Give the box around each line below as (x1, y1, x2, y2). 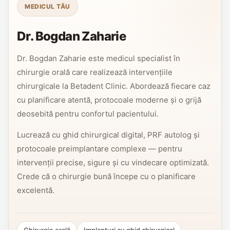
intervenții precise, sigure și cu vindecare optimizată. (17, 157, 209, 167)
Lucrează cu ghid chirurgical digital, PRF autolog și (17, 129, 200, 140)
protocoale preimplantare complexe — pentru (17, 143, 182, 154)
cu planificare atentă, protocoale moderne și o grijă (17, 94, 201, 105)
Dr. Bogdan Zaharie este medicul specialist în (17, 53, 180, 63)
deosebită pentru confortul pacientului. (17, 108, 159, 119)
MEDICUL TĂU (25, 2, 70, 10)
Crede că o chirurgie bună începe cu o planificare (17, 171, 196, 181)
